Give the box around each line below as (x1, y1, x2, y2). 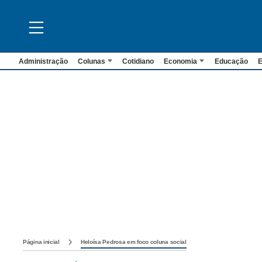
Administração (19, 57, 68, 65)
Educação (214, 57, 248, 65)
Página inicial (23, 239, 60, 246)
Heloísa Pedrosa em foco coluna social (80, 239, 187, 246)
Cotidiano (122, 57, 154, 65)
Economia (164, 57, 198, 65)
